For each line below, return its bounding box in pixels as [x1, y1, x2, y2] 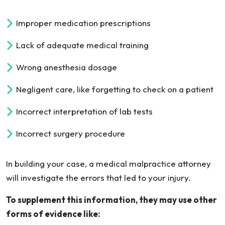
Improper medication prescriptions [16, 18, 151, 28]
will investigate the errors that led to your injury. [6, 172, 191, 183]
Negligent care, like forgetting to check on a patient [16, 84, 213, 94]
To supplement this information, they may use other [6, 194, 217, 205]
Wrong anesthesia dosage [16, 62, 117, 72]
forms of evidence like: [6, 208, 100, 219]
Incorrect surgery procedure [16, 128, 125, 139]
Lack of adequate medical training [16, 40, 149, 50]
